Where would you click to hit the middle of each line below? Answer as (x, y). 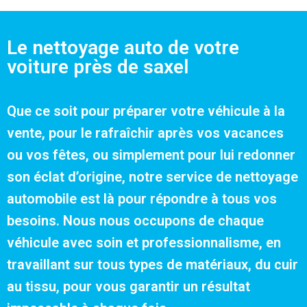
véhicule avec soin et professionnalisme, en (144, 243)
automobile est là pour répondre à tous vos (142, 199)
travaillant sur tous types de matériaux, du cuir (152, 265)
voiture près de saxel (98, 67)
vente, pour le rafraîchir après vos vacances (145, 133)
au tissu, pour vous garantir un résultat (128, 286)
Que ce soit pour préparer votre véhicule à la (146, 111)
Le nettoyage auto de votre (123, 48)
